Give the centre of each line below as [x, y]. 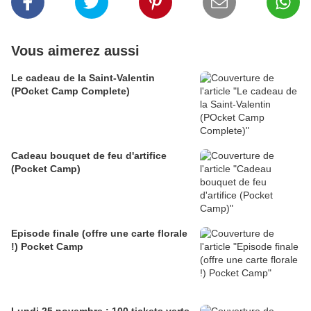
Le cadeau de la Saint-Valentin [83, 78]
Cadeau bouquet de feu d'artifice [89, 156]
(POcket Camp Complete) [70, 91]
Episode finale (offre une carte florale [99, 234]
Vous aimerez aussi [75, 51]
